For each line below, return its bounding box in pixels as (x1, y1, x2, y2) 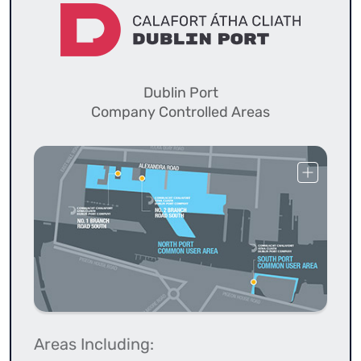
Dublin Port (143, 84, 218, 102)
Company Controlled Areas (91, 103, 270, 121)
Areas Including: (34, 334, 154, 354)
